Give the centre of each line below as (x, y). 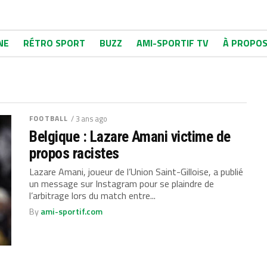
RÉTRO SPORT (54, 43)
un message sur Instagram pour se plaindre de (122, 184)
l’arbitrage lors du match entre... (93, 195)
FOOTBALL (49, 118)
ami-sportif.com (72, 212)
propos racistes (74, 153)
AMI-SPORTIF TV (173, 43)
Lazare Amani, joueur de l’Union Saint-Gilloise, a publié (136, 172)
